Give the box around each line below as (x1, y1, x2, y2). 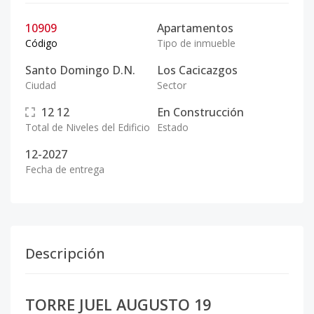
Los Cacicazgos (157, 62, 238, 78)
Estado (157, 121, 189, 134)
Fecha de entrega (25, 163, 104, 176)
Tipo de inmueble (157, 36, 235, 50)
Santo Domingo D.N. (25, 62, 135, 78)
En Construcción (157, 104, 244, 120)
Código (25, 36, 57, 50)
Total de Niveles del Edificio (25, 121, 150, 134)
